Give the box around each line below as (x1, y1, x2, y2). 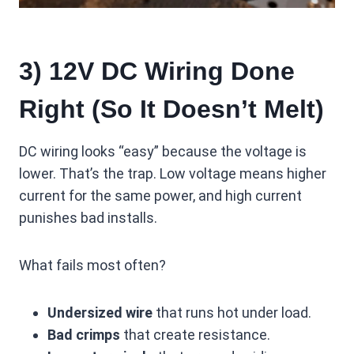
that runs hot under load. (153, 304, 311, 321)
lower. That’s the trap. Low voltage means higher (19, 165, 326, 182)
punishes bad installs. (19, 209, 157, 226)
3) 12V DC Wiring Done (19, 57, 295, 85)
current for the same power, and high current (19, 187, 302, 204)
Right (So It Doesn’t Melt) (19, 95, 324, 123)
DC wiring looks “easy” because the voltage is (19, 143, 307, 160)
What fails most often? (19, 257, 166, 273)
